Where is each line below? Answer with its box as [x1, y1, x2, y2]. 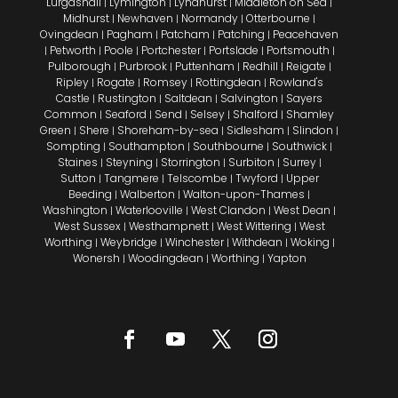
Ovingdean [40, 27, 99, 43]
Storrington [160, 155, 220, 171]
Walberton [120, 187, 176, 203]
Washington [43, 203, 108, 219]
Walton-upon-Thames [183, 187, 306, 203]
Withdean [231, 235, 283, 251]
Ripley [55, 75, 89, 91]
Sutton [60, 171, 96, 187]
